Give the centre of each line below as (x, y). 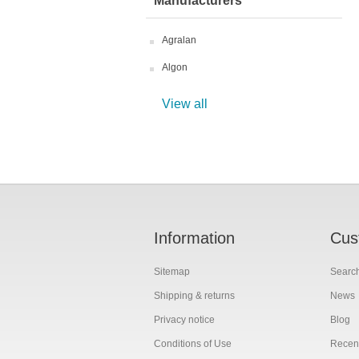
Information (194, 238)
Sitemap (172, 272)
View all (185, 104)
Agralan (179, 40)
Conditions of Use (193, 344)
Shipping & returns (194, 296)
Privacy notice (184, 320)
